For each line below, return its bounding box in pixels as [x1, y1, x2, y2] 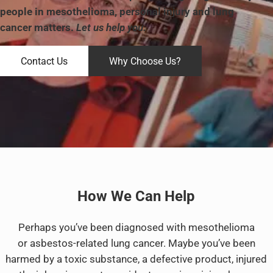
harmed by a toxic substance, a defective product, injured [5, 253, 268, 265]
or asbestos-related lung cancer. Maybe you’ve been [17, 237, 255, 249]
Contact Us [21, 55, 68, 67]
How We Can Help [77, 188, 196, 205]
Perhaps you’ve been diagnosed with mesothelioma [18, 221, 255, 233]
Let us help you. [76, 22, 147, 34]
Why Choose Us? [109, 55, 182, 67]
